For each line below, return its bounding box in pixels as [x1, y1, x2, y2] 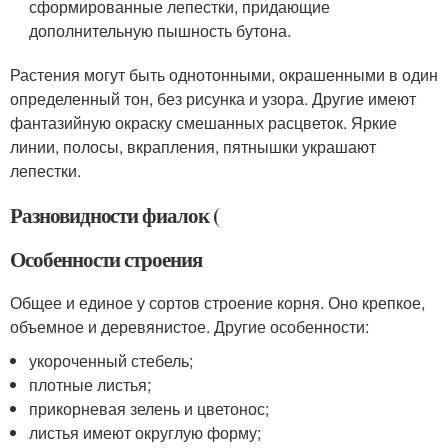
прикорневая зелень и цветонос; [29, 397, 270, 421]
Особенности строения [10, 244, 202, 275]
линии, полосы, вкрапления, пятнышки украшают [10, 135, 376, 159]
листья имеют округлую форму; [29, 421, 262, 445]
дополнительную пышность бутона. [29, 19, 292, 43]
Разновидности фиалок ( [10, 200, 219, 231]
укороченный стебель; [29, 349, 194, 373]
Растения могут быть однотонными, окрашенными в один [10, 63, 438, 87]
